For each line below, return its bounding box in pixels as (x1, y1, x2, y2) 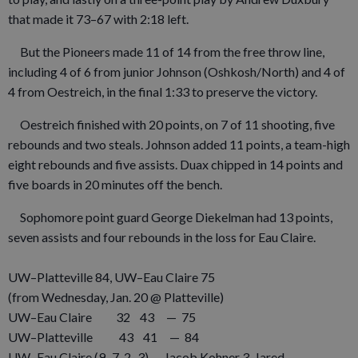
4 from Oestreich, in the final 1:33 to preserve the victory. (8, 83, 317, 99)
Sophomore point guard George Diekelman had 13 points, (8, 209, 332, 225)
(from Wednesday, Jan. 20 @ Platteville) (8, 288, 224, 304)
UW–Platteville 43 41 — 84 (8, 328, 199, 344)
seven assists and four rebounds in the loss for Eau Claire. (8, 229, 316, 245)
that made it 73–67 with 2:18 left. (8, 10, 189, 26)
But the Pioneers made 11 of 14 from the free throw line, (8, 43, 324, 59)
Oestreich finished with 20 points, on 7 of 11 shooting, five (8, 116, 335, 132)
